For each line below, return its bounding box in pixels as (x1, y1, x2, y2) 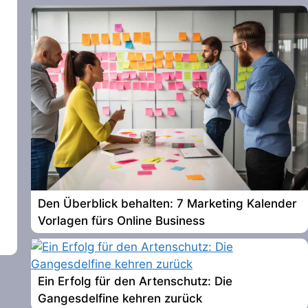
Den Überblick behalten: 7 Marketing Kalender (37, 196, 297, 210)
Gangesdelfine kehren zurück (37, 291, 202, 306)
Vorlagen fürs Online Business (37, 213, 205, 228)
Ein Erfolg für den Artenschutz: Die (37, 274, 232, 289)
